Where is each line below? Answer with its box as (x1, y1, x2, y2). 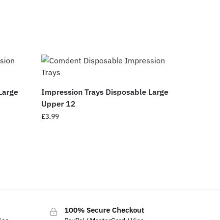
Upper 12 (41, 99, 76, 109)
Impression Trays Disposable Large (41, 87, 169, 97)
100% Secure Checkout (64, 205, 144, 215)
